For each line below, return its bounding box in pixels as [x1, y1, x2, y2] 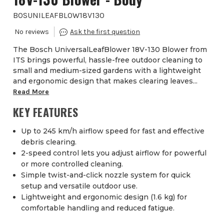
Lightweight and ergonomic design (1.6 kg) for [21, 192, 187, 202]
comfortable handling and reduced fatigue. [21, 203, 175, 213]
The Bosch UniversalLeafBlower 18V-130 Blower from [13, 45, 207, 54]
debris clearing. [21, 137, 77, 147]
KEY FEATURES [13, 104, 78, 120]
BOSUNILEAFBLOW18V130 [13, 10, 105, 20]
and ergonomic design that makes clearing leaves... [13, 76, 198, 86]
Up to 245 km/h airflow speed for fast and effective [21, 126, 205, 136]
